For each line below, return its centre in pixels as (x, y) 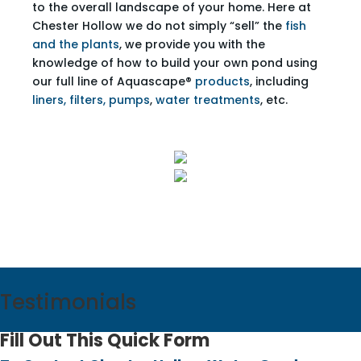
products (222, 81)
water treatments (208, 100)
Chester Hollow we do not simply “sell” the (159, 26)
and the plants (76, 44)
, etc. (274, 100)
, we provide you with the (192, 44)
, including (279, 81)
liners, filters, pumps (91, 100)
